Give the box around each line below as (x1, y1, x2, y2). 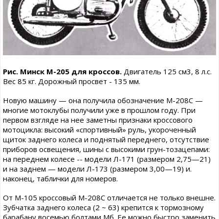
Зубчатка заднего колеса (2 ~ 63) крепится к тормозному (3, 202, 204, 213)
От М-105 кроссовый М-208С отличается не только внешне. (3, 193, 216, 203)
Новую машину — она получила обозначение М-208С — (3, 95, 203, 106)
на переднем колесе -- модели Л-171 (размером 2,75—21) (3, 154, 211, 164)
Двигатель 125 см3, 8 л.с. (122, 66, 212, 77)
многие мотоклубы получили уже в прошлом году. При (3, 105, 196, 115)
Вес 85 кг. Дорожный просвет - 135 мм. (3, 76, 140, 87)
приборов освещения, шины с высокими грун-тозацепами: (3, 144, 210, 154)
